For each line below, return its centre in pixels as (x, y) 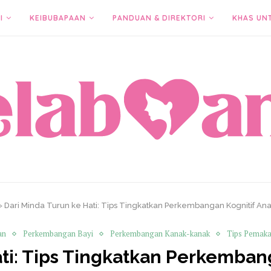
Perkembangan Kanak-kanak (160, 233)
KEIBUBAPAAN (58, 18)
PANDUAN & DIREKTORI (159, 18)
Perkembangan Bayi (58, 233)
